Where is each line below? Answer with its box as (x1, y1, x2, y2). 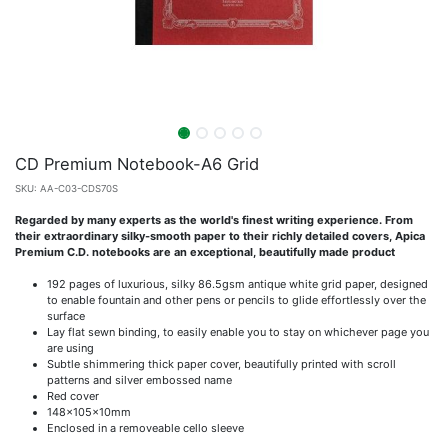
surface (47, 308, 85, 323)
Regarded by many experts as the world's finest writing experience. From (15, 212, 413, 227)
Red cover (47, 388, 99, 403)
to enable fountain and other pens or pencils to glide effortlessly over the (47, 292, 426, 307)
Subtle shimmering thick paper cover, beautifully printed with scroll (47, 356, 396, 371)
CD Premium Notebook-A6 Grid (15, 153, 259, 174)
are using (47, 340, 94, 355)
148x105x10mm (47, 404, 131, 419)
